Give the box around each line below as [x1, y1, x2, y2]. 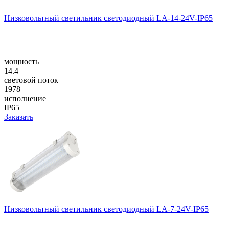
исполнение [4, 94, 46, 103]
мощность [4, 57, 39, 66]
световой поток [4, 75, 58, 84]
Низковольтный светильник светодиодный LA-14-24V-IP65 [4, 13, 213, 22]
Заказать [4, 112, 33, 121]
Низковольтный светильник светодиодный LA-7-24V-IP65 [4, 204, 209, 213]
